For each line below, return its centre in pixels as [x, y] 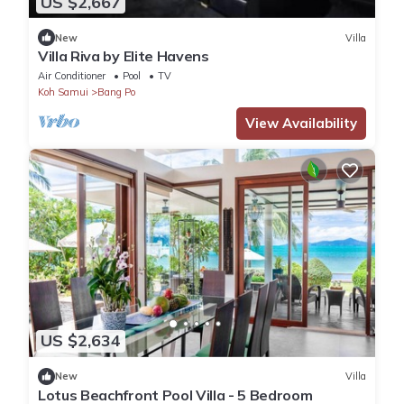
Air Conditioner [72, 76]
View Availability [301, 124]
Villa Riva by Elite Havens [124, 56]
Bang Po [116, 92]
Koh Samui [63, 92]
